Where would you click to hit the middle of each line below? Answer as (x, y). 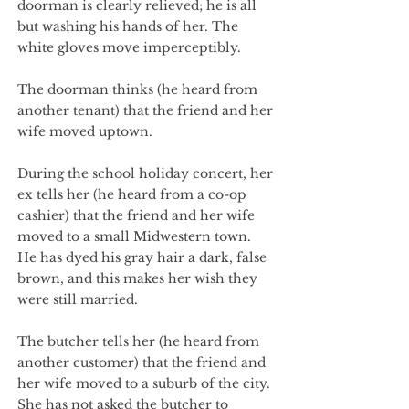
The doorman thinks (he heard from (137, 89)
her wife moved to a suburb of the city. (144, 383)
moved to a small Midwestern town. (134, 236)
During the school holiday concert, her (145, 173)
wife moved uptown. (85, 131)
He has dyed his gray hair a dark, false (142, 257)
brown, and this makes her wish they (137, 278)
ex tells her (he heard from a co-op (132, 194)
